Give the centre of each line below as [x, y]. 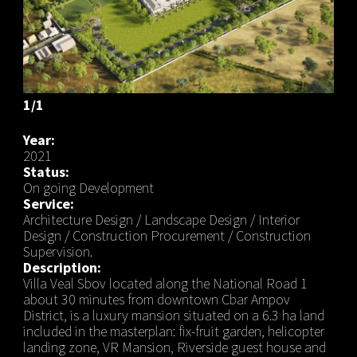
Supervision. [57, 251]
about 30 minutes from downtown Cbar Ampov [156, 299]
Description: [62, 267]
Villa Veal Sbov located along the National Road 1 [165, 283]
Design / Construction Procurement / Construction [167, 235]
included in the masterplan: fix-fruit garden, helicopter [173, 331]
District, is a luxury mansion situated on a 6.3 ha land [173, 315]
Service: [48, 203]
